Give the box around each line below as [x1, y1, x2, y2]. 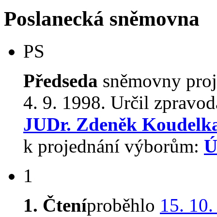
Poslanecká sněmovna [4, 7, 200, 31]
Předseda [23, 70, 98, 91]
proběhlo [87, 195, 160, 216]
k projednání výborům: [23, 136, 204, 156]
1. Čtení [23, 195, 87, 216]
